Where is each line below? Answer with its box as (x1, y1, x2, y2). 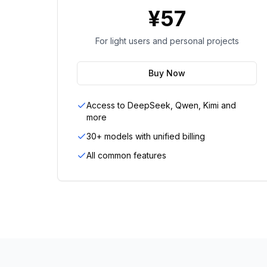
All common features (86, 150, 166, 160)
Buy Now (148, 68, 185, 78)
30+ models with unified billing (86, 131, 205, 141)
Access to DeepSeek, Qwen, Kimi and (86, 100, 236, 110)
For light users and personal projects (95, 36, 239, 46)
